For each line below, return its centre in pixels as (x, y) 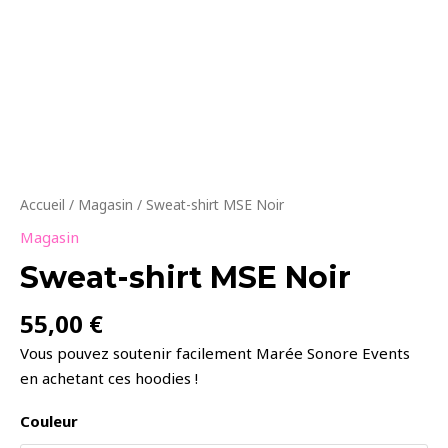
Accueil (42, 204)
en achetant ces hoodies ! (109, 378)
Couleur (49, 421)
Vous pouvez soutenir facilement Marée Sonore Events (215, 353)
